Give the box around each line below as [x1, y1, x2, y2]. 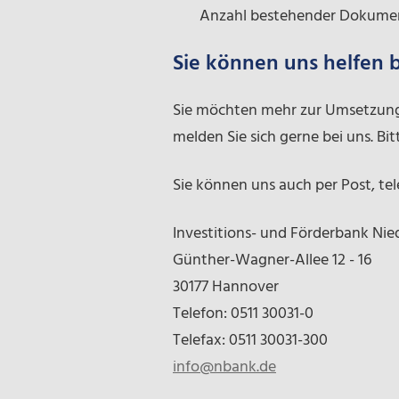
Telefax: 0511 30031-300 [172, 327, 328, 354]
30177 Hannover [172, 273, 279, 300]
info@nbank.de [172, 354, 276, 380]
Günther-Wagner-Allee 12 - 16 [172, 247, 371, 273]
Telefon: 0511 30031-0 [172, 300, 313, 327]
